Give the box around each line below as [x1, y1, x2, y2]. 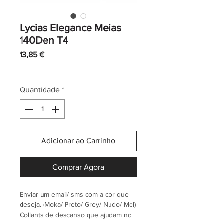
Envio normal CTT [49, 64, 102, 72]
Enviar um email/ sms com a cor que [20, 190, 129, 198]
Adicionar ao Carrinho [41, 136, 115, 145]
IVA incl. [20, 64, 44, 72]
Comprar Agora [52, 163, 104, 172]
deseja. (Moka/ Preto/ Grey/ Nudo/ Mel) [20, 200, 136, 209]
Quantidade [20, 86, 60, 94]
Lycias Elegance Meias [20, 22, 121, 34]
